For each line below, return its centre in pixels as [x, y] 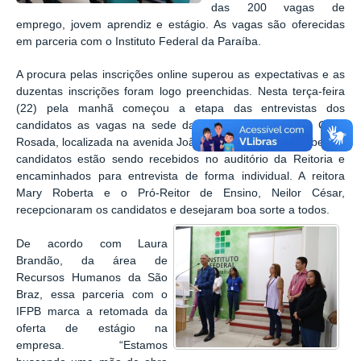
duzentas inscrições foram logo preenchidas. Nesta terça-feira [180, 92]
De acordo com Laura [92, 244]
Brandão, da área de [92, 261]
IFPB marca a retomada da [92, 312]
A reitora [322, 176]
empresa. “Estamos [92, 346]
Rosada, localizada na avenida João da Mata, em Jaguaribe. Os [180, 143]
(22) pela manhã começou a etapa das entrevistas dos [180, 109]
